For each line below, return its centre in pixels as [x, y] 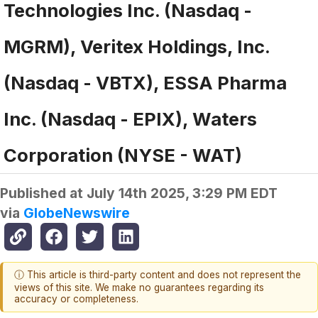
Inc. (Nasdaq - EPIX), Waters [130, 119]
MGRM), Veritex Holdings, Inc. [137, 47]
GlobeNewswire [77, 213]
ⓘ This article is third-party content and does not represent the [158, 275]
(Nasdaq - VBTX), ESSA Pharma [145, 83]
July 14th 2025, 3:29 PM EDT [182, 193]
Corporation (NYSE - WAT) [123, 155]
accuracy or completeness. [76, 299]
